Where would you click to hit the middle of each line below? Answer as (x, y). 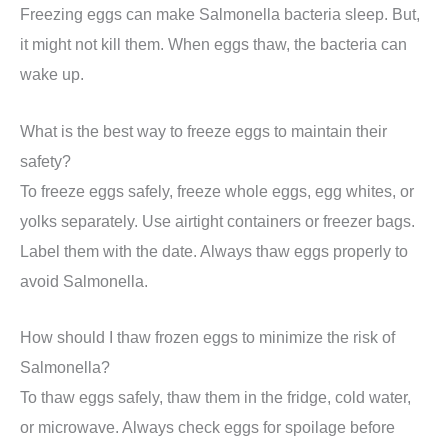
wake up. (52, 74)
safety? (45, 160)
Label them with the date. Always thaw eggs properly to (214, 250)
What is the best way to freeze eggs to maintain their (203, 130)
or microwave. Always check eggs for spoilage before (207, 426)
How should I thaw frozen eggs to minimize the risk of (207, 336)
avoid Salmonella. (84, 280)
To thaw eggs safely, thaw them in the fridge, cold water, (215, 396)
